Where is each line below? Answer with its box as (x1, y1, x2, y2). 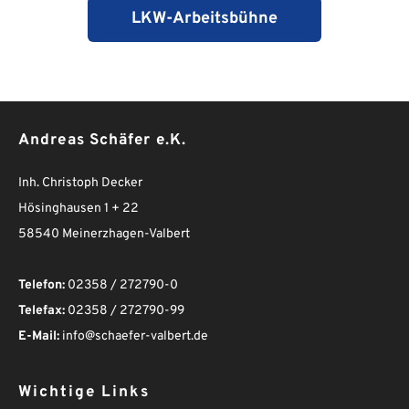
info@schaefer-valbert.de (59, 328, 208, 344)
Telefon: (18, 277, 65, 293)
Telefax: (18, 302, 65, 319)
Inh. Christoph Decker (18, 174, 142, 191)
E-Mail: (18, 328, 59, 344)
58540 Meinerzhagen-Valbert (18, 225, 190, 242)
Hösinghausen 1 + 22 (18, 200, 139, 216)
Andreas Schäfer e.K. (18, 130, 186, 151)
